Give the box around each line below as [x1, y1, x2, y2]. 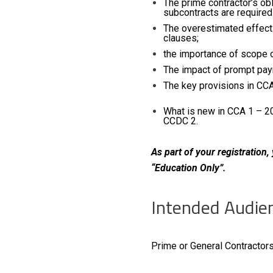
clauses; [163, 32, 199, 44]
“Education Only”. [151, 161, 226, 174]
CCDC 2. [163, 115, 198, 127]
